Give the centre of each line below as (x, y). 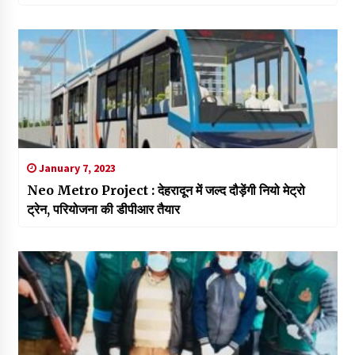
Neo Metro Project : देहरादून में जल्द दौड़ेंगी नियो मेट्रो (166, 191)
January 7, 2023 (76, 168)
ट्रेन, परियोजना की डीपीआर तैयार (103, 210)
